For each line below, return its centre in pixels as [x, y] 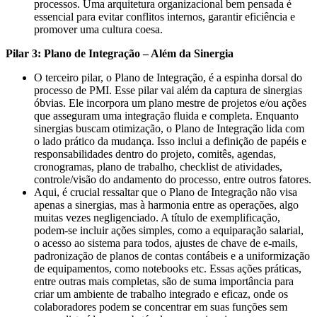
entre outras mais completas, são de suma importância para [164, 281]
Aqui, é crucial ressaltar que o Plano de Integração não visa [166, 192]
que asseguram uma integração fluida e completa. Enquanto [166, 115]
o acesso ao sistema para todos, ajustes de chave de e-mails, [166, 243]
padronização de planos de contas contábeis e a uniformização [172, 255]
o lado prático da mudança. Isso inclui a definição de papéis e [170, 141]
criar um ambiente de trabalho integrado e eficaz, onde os [161, 294]
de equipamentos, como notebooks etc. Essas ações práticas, [168, 268]
